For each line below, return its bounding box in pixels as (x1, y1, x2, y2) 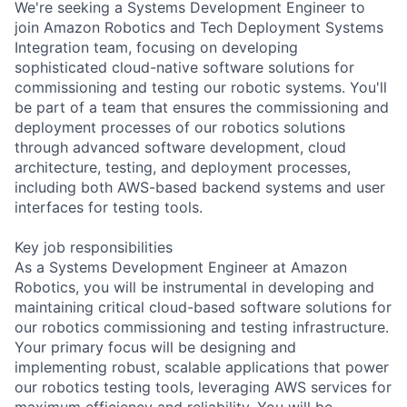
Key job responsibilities (15, 237, 173, 256)
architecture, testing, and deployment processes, (15, 157, 351, 176)
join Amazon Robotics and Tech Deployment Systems (15, 17, 383, 36)
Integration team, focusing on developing (15, 37, 298, 56)
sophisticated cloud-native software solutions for (15, 57, 354, 76)
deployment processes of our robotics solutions (15, 117, 345, 136)
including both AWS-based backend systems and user (15, 177, 385, 196)
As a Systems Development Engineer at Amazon (15, 257, 347, 276)
